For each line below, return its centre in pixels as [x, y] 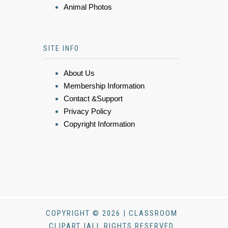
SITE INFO [61, 49]
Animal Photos [88, 7]
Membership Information [104, 86]
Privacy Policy [88, 111]
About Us [79, 73]
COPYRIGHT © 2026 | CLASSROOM [111, 213]
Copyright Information [99, 124]
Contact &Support [93, 99]
